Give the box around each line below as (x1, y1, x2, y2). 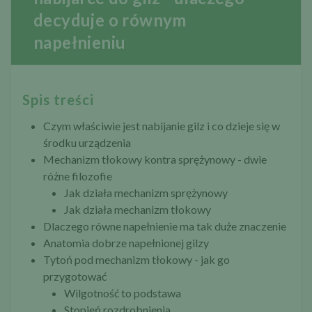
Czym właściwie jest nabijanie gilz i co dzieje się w (43, 119, 280, 133)
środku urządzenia (43, 136, 131, 150)
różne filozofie (43, 169, 112, 183)
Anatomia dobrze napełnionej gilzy (43, 236, 209, 250)
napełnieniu (33, 32, 126, 53)
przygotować (43, 270, 107, 283)
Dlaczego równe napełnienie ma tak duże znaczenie (43, 219, 286, 233)
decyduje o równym (33, 10, 187, 31)
